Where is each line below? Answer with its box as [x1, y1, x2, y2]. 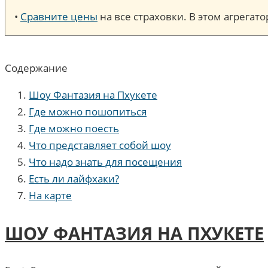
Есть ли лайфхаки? [29, 172, 119, 186]
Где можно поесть [29, 121, 119, 136]
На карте [29, 188, 72, 203]
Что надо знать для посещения [29, 155, 182, 169]
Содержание [5, 61, 68, 75]
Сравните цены [20, 10, 98, 24]
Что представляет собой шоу [29, 138, 171, 153]
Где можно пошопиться [29, 105, 147, 119]
